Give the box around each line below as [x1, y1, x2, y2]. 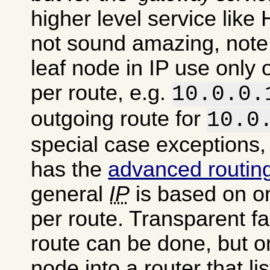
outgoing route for [31, 107, 207, 131]
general [31, 182, 110, 207]
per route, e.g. [31, 81, 172, 105]
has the [31, 157, 108, 182]
